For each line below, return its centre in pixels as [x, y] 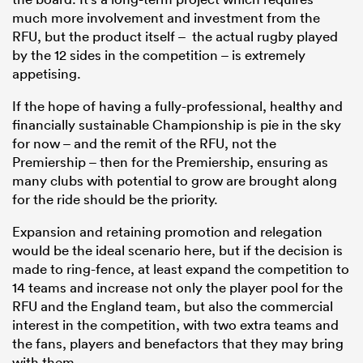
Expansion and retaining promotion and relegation [167, 232]
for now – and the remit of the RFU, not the [144, 143]
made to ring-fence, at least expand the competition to [181, 269]
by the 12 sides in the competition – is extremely [159, 55]
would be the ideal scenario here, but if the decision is [177, 250]
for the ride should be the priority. [115, 199]
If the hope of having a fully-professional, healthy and [177, 106]
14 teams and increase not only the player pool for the [177, 288]
